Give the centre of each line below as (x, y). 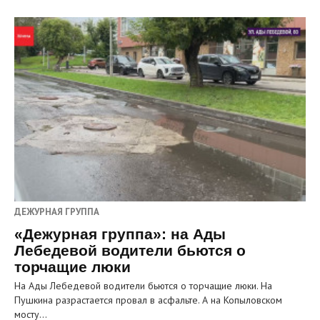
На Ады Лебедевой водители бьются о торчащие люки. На (143, 286)
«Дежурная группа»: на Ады (120, 234)
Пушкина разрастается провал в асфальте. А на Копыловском (148, 300)
